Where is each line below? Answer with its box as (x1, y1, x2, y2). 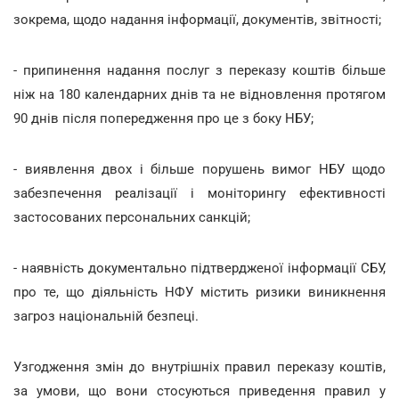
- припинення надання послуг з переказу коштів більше (13, 61, 386, 78)
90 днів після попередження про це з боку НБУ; (13, 110, 313, 126)
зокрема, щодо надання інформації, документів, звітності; (13, 11, 381, 28)
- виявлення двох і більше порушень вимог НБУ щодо (13, 160, 386, 177)
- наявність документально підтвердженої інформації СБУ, (13, 259, 386, 276)
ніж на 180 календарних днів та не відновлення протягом (13, 85, 386, 102)
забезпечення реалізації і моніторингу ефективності (13, 184, 386, 201)
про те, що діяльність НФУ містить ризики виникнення (13, 283, 386, 300)
